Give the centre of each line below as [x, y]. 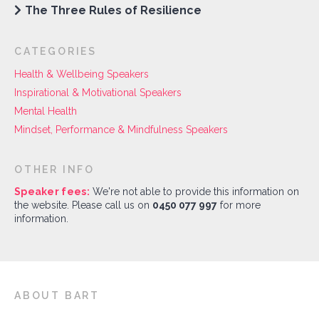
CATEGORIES [56, 51]
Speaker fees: [52, 191]
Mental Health [46, 111]
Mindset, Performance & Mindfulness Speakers [121, 129]
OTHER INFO [54, 169]
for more [239, 205]
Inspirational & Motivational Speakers [98, 92]
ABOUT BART [57, 295]
